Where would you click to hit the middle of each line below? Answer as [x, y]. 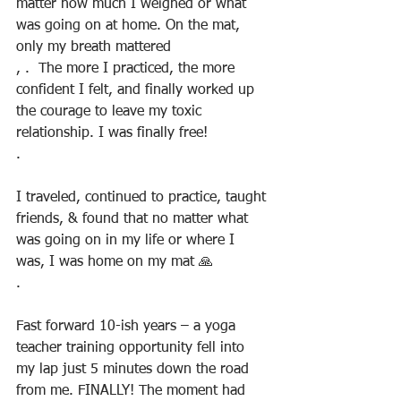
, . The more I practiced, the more [128, 69]
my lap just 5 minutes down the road [135, 370]
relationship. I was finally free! [112, 133]
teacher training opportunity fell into [132, 348]
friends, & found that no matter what [134, 219]
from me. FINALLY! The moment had [133, 391]
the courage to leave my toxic [111, 112]
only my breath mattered [94, 47]
